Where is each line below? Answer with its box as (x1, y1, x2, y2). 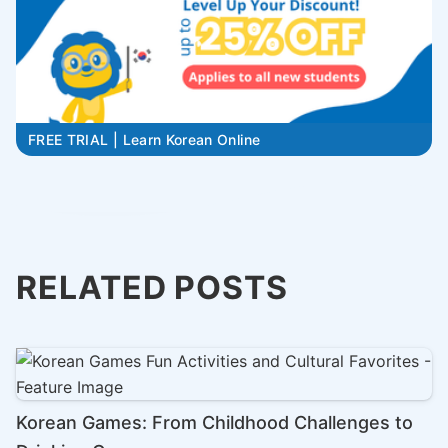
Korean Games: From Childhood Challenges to (16, 412, 413, 434)
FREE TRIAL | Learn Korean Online (28, 131, 261, 149)
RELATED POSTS (16, 268, 288, 308)
